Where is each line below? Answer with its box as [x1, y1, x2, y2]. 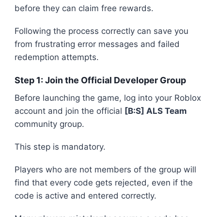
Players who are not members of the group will [15, 165, 196, 175]
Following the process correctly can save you [15, 26, 188, 36]
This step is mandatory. [15, 142, 106, 152]
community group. [15, 119, 84, 129]
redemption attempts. [15, 52, 99, 62]
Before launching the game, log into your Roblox [15, 93, 201, 103]
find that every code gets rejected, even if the [15, 178, 193, 188]
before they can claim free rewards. [15, 3, 154, 14]
